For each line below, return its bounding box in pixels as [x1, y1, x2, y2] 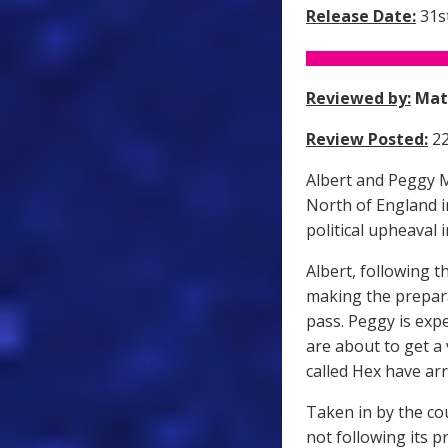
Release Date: [306, 5, 416, 28]
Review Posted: [306, 128, 428, 151]
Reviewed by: [306, 87, 411, 110]
